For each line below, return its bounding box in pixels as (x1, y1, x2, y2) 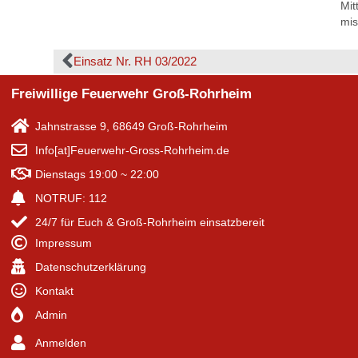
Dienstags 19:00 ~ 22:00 (35, 167, 159, 181)
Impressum (35, 236, 92, 249)
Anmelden (35, 336, 86, 349)
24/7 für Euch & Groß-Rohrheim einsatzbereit (35, 215, 265, 229)
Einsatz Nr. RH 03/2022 (74, 54, 197, 68)
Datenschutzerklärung (35, 260, 146, 273)
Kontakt (35, 284, 74, 297)
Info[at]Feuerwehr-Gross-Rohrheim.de (35, 143, 229, 157)
